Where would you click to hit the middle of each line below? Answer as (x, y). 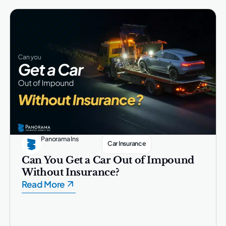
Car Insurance (127, 143)
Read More (43, 184)
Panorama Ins (60, 138)
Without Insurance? (71, 172)
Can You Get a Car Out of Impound (108, 160)
